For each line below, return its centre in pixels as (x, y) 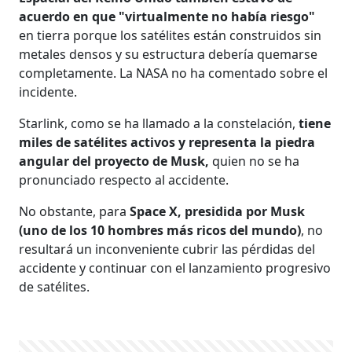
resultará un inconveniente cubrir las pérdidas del (167, 249)
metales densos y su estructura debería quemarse (169, 54)
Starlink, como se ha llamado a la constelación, (159, 123)
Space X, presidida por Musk (216, 211)
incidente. (48, 92)
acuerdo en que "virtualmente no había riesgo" (167, 16)
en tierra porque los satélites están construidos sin (170, 35)
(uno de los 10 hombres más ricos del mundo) (160, 230)
